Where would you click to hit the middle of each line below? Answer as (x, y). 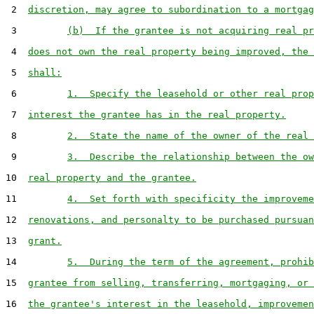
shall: (45, 73)
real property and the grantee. (112, 178)
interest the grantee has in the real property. (157, 115)
